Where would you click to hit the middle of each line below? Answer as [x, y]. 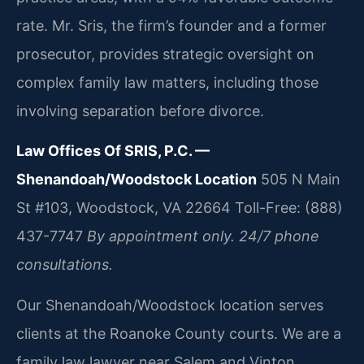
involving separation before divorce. [140, 110]
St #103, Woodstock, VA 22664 [123, 208]
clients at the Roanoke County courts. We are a [179, 333]
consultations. [65, 265]
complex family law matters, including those [167, 82]
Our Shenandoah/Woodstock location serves [170, 305]
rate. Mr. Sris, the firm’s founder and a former [171, 25]
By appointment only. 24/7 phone [203, 236]
